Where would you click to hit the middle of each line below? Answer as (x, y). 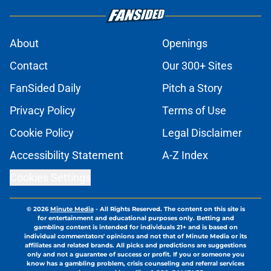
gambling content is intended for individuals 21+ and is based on (135, 227)
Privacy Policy (43, 111)
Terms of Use (194, 111)
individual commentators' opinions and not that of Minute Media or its (135, 237)
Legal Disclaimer (202, 133)
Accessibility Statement (67, 155)
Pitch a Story (192, 88)
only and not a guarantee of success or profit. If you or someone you (135, 255)
